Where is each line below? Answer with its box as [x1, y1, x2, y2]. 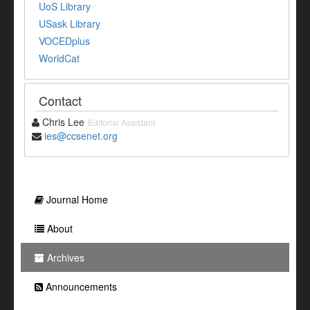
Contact [39, 91, 82, 110]
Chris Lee [39, 115, 84, 129]
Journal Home [44, 192, 108, 207]
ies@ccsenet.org [44, 129, 118, 143]
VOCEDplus [39, 34, 90, 48]
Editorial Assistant [88, 116, 155, 129]
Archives [44, 250, 84, 265]
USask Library [39, 17, 100, 31]
